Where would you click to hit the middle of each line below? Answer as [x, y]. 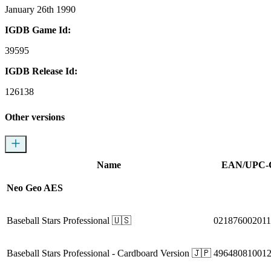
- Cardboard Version [149, 253]
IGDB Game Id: [38, 30]
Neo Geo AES [35, 188]
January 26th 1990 [40, 9]
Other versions [35, 117]
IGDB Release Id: [41, 71]
